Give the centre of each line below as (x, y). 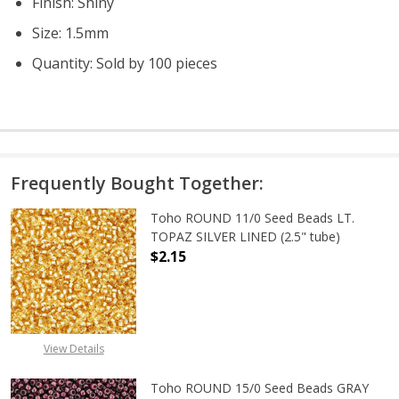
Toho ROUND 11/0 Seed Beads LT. (253, 217)
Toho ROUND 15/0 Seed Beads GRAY (260, 388)
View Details (73, 349)
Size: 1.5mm (70, 33)
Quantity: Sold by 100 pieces (125, 63)
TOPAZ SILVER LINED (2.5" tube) (246, 236)
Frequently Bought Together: (137, 183)
